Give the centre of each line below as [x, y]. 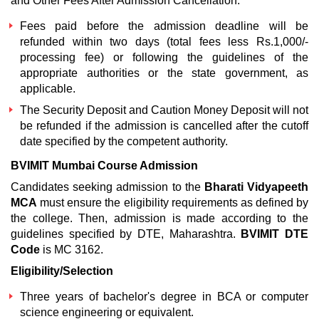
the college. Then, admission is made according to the [159, 218]
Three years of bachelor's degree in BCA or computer [164, 297]
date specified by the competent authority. [124, 141]
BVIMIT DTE [275, 234]
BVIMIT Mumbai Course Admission [104, 166]
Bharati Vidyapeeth [256, 187]
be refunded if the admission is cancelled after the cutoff [164, 126]
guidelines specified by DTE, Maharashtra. [126, 234]
